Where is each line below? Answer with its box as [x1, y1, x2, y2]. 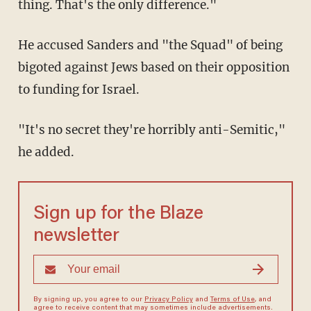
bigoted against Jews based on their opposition [17, 60, 289, 76]
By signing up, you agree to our [33, 296, 144, 304]
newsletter [33, 227, 119, 246]
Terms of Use [210, 296, 255, 304]
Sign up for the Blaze [33, 205, 203, 224]
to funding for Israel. [17, 82, 140, 98]
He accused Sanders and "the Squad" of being [17, 37, 28, 53]
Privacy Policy [144, 296, 193, 304]
